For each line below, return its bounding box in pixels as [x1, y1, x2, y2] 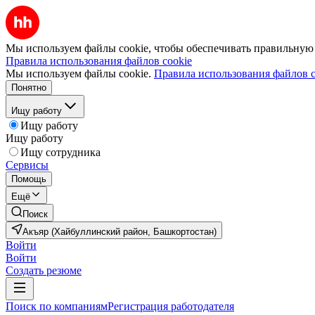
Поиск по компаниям [6, 300, 108, 312]
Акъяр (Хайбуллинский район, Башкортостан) [22, 226, 217, 237]
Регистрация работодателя [108, 300, 234, 312]
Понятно [11, 82, 46, 93]
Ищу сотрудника [20, 146, 101, 158]
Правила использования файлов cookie [6, 55, 192, 67]
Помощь [11, 174, 46, 184]
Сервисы [6, 159, 49, 171]
